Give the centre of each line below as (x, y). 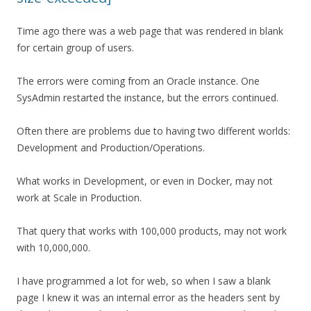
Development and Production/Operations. (111, 148)
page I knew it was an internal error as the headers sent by (148, 298)
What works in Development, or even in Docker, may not (145, 181)
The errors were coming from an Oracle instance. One (138, 81)
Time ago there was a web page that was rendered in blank (150, 31)
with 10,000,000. (53, 248)
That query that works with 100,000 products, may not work (152, 231)
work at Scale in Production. (79, 198)
